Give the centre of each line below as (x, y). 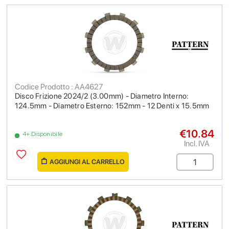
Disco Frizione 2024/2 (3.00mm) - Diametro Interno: (102, 96)
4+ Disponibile (43, 134)
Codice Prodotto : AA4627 (59, 87)
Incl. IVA (197, 143)
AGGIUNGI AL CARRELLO (87, 162)
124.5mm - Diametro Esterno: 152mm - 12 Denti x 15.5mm (112, 106)
